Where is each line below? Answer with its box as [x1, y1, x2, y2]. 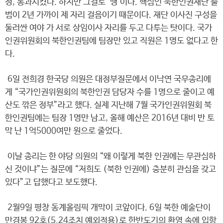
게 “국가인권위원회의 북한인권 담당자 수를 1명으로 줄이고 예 [5, 88, 215, 97]
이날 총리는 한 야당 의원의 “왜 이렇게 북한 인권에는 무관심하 [5, 152, 216, 161]
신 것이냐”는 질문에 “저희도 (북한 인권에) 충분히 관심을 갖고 [5, 165, 216, 174]
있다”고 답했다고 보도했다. [5, 178, 98, 187]
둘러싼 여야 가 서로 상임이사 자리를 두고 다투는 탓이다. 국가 [5, 23, 212, 33]
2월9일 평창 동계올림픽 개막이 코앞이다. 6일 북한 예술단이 [5, 203, 211, 213]
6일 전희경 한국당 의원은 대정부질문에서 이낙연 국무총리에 [5, 75, 211, 84]
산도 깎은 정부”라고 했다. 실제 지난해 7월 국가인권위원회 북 [5, 101, 212, 110]
